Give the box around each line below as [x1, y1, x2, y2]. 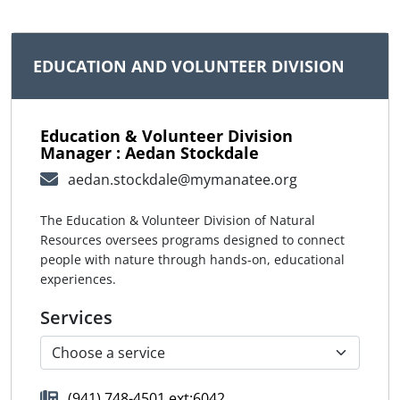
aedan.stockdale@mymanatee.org [67, 169, 297, 189]
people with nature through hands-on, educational [40, 251, 345, 269]
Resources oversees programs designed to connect [40, 231, 345, 249]
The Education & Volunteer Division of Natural [40, 212, 315, 229]
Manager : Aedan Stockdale [40, 141, 259, 163]
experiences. [40, 271, 116, 288]
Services [40, 305, 112, 330]
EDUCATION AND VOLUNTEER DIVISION [33, 54, 345, 77]
